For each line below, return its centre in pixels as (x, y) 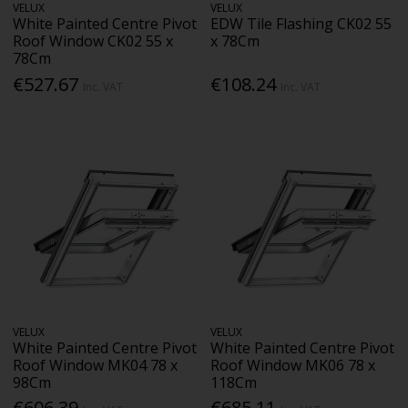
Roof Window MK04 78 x (96, 365)
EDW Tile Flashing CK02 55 (301, 24)
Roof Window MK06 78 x (293, 365)
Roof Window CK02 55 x (93, 41)
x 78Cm (235, 41)
